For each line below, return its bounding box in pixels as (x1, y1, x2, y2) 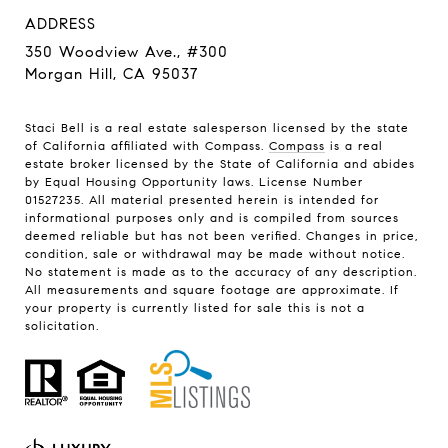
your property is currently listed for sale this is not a (25, 299, 365, 315)
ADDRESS (25, 14, 96, 33)
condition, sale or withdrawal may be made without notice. (25, 245, 405, 261)
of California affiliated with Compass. (25, 137, 269, 153)
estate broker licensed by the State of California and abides (25, 155, 415, 171)
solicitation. (25, 317, 99, 333)
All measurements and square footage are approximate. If (25, 281, 399, 297)
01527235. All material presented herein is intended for (25, 191, 379, 207)
